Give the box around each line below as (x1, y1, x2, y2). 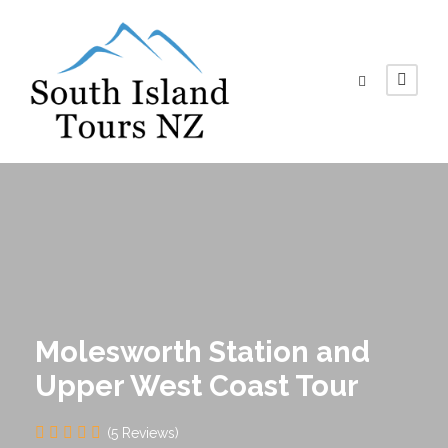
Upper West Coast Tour (35, 368, 359, 403)
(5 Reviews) (107, 424, 179, 441)
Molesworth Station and (35, 334, 370, 369)
